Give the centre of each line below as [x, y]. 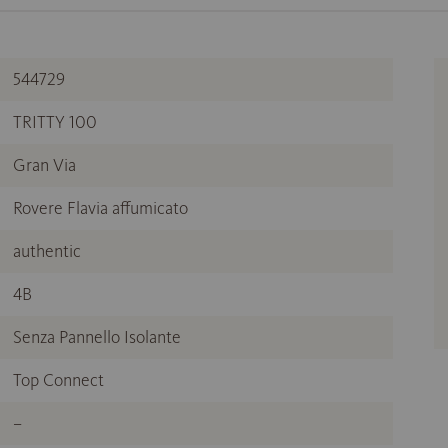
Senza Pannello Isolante [97, 337]
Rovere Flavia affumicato [100, 208]
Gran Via [44, 165]
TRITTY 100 [55, 122]
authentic [47, 251]
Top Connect [58, 380]
